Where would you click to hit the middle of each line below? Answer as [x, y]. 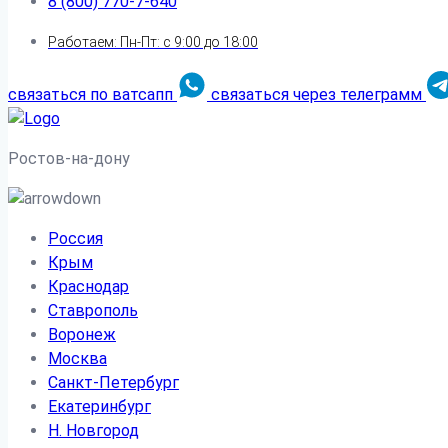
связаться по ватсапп [90, 94]
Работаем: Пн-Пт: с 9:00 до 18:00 [153, 42]
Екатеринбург [99, 406]
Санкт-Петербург [113, 382]
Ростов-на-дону [69, 158]
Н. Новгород [93, 430]
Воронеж [82, 334]
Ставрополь [93, 310]
